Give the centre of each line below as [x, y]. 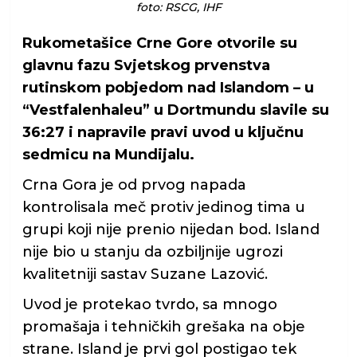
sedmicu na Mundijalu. [108, 155]
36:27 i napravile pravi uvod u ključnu [163, 133]
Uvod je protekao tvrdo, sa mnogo [149, 305]
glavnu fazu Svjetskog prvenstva [146, 66]
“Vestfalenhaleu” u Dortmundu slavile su [175, 110]
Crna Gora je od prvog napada [134, 185]
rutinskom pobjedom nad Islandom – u [168, 88]
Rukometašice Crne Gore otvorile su [159, 43]
